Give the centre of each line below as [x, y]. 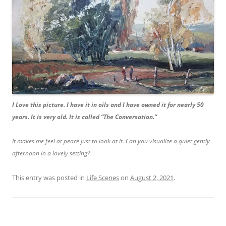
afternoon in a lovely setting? [51, 153]
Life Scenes [103, 177]
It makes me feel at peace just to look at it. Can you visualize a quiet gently [111, 141]
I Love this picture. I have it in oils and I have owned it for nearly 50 [108, 104]
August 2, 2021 [152, 177]
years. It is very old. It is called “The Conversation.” [84, 117]
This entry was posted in [49, 177]
